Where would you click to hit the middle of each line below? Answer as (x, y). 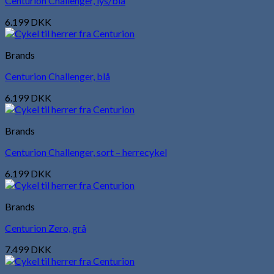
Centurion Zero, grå (46, 228)
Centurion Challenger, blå (57, 76)
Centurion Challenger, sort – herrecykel (86, 152)
